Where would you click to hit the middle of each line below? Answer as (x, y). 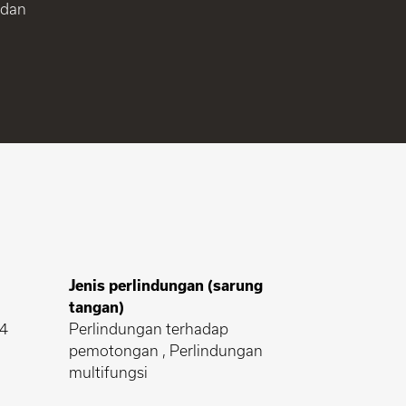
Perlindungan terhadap (149, 328)
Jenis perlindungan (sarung (166, 285)
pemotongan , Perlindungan (166, 350)
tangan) (97, 306)
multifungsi (108, 372)
